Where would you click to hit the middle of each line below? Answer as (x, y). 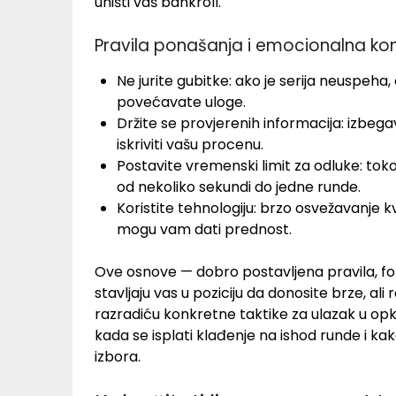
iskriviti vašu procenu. (190, 144)
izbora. (118, 356)
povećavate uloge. (181, 102)
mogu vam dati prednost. (204, 229)
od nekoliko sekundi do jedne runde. (239, 187)
